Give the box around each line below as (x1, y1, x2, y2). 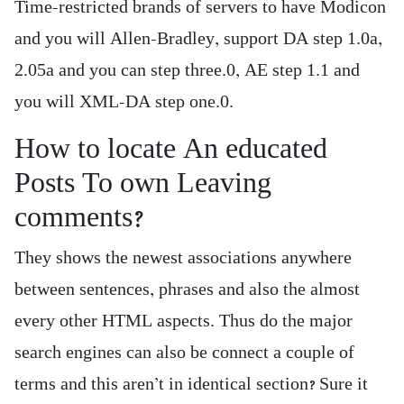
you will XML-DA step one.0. (14, 91, 234, 113)
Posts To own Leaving (14, 166, 271, 200)
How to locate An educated (14, 132, 327, 166)
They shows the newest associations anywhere (14, 247, 352, 269)
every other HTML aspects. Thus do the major (14, 310, 353, 332)
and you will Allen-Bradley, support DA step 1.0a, (14, 28, 382, 50)
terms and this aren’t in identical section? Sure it (14, 373, 368, 395)
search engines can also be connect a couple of (14, 342, 354, 363)
